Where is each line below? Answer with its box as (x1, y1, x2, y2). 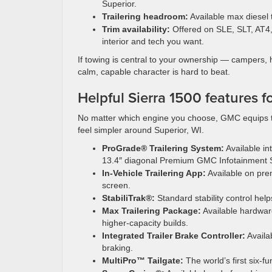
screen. (102, 180, 131, 190)
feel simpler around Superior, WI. (78, 125, 204, 135)
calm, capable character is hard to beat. (78, 67, 230, 76)
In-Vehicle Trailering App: (102, 168, 206, 178)
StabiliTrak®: (102, 193, 155, 203)
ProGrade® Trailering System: (102, 143, 224, 153)
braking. (102, 243, 133, 253)
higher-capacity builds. (102, 218, 188, 228)
